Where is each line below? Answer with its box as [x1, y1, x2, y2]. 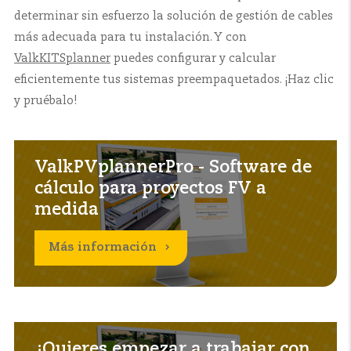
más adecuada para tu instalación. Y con [14, 32, 247, 44]
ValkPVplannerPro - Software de [34, 158, 313, 176]
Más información [49, 241, 157, 255]
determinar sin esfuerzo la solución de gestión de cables [14, 11, 333, 23]
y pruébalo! [14, 96, 77, 107]
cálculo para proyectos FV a [34, 179, 267, 197]
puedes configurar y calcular [110, 53, 276, 65]
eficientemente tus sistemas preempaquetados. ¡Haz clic [14, 74, 334, 86]
